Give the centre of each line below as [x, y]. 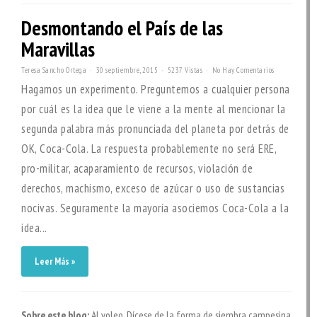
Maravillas [58, 49]
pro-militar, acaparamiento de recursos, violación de [137, 168]
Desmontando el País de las [122, 28]
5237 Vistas [185, 70]
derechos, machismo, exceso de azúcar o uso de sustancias [153, 188]
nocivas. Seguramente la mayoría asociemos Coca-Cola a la [155, 208]
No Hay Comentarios [243, 70]
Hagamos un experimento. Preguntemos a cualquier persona [156, 89]
